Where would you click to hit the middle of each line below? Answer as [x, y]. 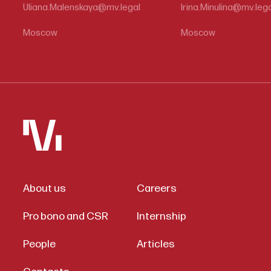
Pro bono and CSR [65, 217]
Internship [161, 217]
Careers [156, 189]
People [39, 244]
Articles [155, 244]
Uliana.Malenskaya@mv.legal [81, 7]
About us [44, 189]
